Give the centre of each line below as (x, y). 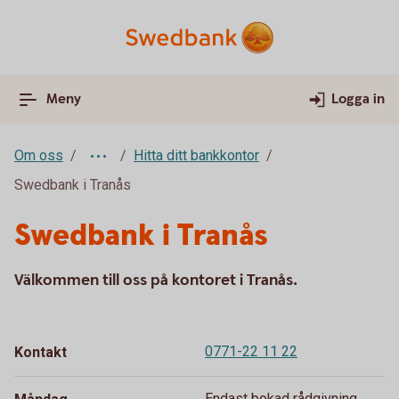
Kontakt (41, 352)
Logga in (358, 99)
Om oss (39, 155)
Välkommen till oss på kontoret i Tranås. (156, 280)
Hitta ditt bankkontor (196, 155)
